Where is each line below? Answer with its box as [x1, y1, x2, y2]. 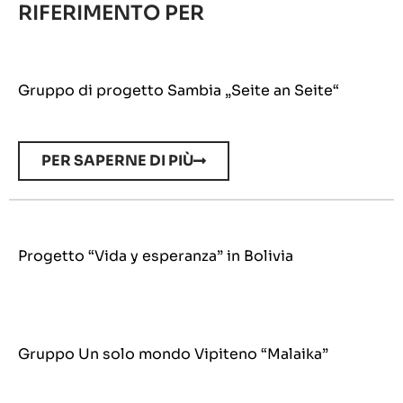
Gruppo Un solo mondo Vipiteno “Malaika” [18, 345, 328, 364]
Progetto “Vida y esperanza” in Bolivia [18, 246, 293, 265]
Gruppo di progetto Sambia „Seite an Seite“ [18, 80, 339, 100]
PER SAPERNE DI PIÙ [41, 150, 193, 170]
